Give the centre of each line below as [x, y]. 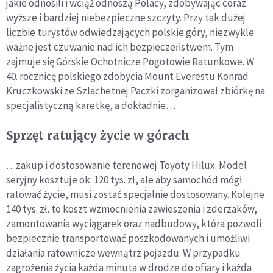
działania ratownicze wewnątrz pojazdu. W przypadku [123, 253]
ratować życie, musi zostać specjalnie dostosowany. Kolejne [135, 194]
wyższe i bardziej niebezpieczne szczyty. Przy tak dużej [126, 17]
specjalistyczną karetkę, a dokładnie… [91, 105]
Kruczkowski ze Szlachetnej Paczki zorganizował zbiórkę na [136, 90]
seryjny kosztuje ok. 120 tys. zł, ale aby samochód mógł [124, 179]
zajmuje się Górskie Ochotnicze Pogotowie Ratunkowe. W [130, 61]
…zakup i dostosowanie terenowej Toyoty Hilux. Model [126, 165]
